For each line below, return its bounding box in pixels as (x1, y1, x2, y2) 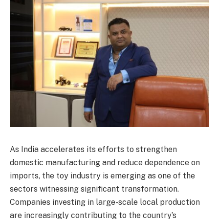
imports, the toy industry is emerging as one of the (10, 171, 195, 180)
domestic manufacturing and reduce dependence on (10, 157, 200, 167)
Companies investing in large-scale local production (10, 197, 200, 207)
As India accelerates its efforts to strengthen (10, 144, 177, 154)
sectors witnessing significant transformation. (10, 184, 179, 194)
